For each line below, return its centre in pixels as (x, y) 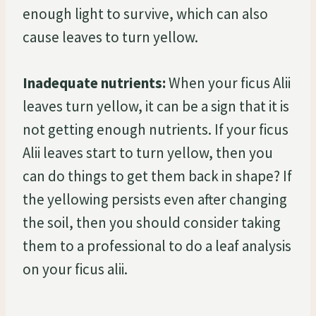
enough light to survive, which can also (145, 13)
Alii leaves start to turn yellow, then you (148, 152)
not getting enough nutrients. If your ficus (156, 129)
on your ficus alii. (75, 269)
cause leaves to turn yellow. (110, 37)
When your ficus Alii (228, 83)
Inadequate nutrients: (94, 83)
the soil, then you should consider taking (152, 222)
